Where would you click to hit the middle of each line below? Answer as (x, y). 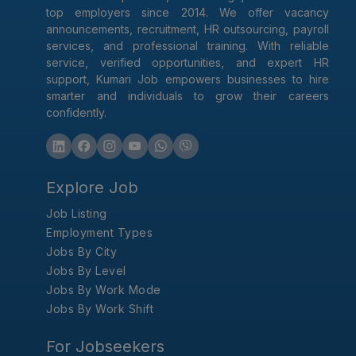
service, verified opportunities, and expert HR (188, 63)
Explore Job (93, 188)
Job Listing (77, 214)
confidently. (77, 113)
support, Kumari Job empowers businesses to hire (188, 79)
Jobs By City (82, 252)
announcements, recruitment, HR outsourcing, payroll (188, 29)
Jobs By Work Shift (100, 309)
